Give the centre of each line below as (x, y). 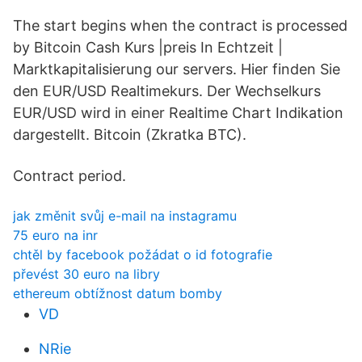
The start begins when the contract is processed (180, 25)
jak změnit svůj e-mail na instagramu (125, 216)
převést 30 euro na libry (86, 274)
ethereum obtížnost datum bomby (118, 293)
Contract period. (69, 176)
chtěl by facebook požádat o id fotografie (143, 255)
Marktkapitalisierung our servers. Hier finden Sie (177, 69)
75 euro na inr (55, 235)
